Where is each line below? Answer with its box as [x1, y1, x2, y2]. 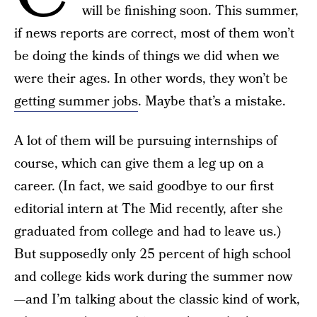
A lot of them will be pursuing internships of [14, 132, 277, 151]
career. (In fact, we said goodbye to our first [14, 177, 274, 196]
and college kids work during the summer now [14, 267, 292, 287]
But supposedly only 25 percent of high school [14, 245, 291, 264]
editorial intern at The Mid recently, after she [14, 200, 283, 219]
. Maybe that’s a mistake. [138, 92, 286, 111]
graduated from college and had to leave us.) [14, 222, 281, 241]
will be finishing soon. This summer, [82, 1, 299, 21]
